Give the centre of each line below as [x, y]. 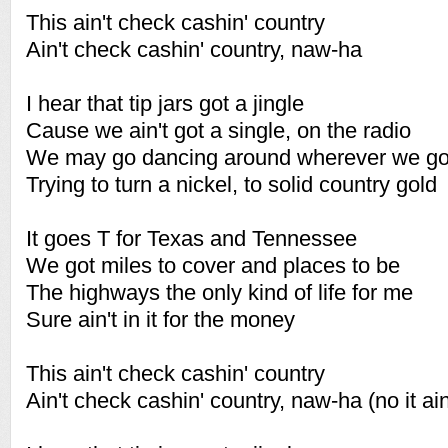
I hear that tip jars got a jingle [165, 103]
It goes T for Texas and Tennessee [191, 238]
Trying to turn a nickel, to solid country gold [231, 184]
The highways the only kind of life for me [219, 292]
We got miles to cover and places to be [213, 265]
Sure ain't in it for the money [160, 319]
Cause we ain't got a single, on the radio [218, 130]
